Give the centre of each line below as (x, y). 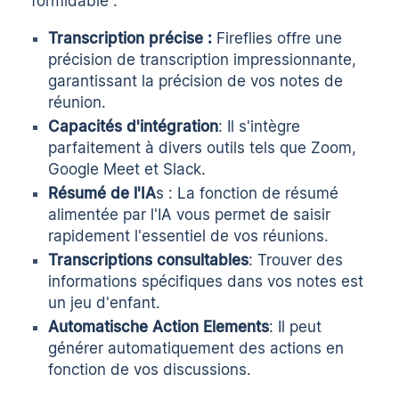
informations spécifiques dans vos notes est (206, 281)
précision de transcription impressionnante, (203, 59)
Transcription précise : (130, 38)
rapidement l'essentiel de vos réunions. (189, 236)
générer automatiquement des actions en (196, 348)
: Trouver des (296, 260)
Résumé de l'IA (102, 193)
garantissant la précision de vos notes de (196, 81)
